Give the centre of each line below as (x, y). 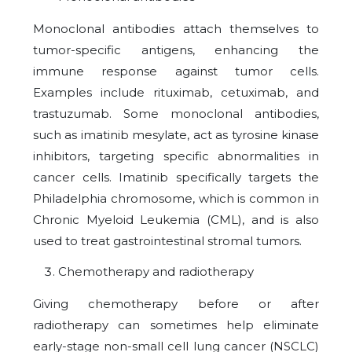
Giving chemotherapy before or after (176, 304)
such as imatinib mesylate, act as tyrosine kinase (176, 135)
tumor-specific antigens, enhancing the (176, 50)
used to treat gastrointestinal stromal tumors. (167, 241)
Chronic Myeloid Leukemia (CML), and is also (176, 220)
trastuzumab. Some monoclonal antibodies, (176, 114)
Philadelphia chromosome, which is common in (176, 198)
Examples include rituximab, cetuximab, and (176, 92)
